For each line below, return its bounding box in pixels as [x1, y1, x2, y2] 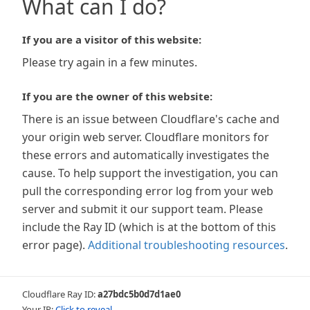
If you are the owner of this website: [22, 89, 212, 103]
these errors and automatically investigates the [22, 147, 269, 163]
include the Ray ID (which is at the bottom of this [22, 219, 276, 235]
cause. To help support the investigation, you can [22, 165, 278, 181]
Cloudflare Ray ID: [22, 288, 98, 300]
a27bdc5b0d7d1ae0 [98, 288, 181, 300]
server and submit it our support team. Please [22, 201, 263, 217]
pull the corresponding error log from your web [22, 183, 273, 199]
